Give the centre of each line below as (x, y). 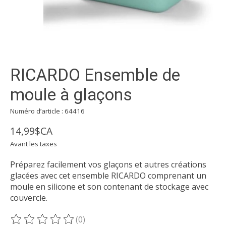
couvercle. (29, 198)
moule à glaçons (71, 95)
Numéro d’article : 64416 (47, 111)
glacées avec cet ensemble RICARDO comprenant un (108, 176)
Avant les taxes (34, 144)
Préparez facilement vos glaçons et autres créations (108, 165)
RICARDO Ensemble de (95, 75)
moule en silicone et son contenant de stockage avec (109, 187)
